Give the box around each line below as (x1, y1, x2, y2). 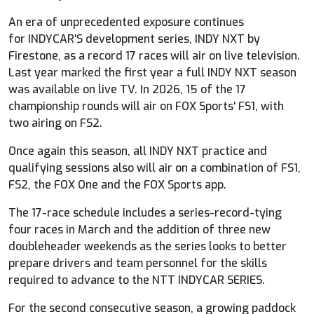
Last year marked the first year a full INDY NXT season (8, 64, 296, 80)
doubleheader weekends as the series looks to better (8, 238, 287, 254)
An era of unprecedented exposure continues (8, 14, 244, 29)
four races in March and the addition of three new (8, 221, 271, 237)
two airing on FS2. (8, 115, 102, 130)
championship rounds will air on (8, 98, 175, 114)
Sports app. (165, 177, 226, 192)
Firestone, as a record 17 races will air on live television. (8, 48, 300, 63)
